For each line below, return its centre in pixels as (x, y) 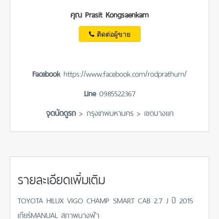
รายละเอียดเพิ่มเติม (61, 178)
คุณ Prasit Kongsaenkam (109, 14)
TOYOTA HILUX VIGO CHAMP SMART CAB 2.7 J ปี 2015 (105, 200)
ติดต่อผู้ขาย (113, 34)
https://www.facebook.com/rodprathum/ (123, 73)
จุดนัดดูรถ (61, 112)
